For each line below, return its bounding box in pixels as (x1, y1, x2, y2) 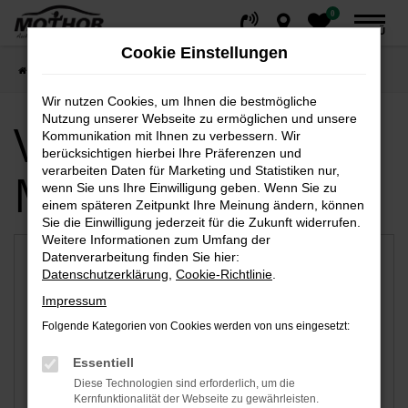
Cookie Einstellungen (120, 44, 288, 62)
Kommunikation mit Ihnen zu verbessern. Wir (42, 128, 301, 143)
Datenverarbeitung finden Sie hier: (42, 250, 240, 264)
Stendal (97, 64, 131, 76)
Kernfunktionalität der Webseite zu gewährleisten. (74, 393, 319, 405)
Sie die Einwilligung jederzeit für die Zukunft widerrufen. (42, 215, 361, 229)
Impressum (42, 293, 107, 308)
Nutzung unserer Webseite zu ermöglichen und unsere (42, 111, 357, 126)
